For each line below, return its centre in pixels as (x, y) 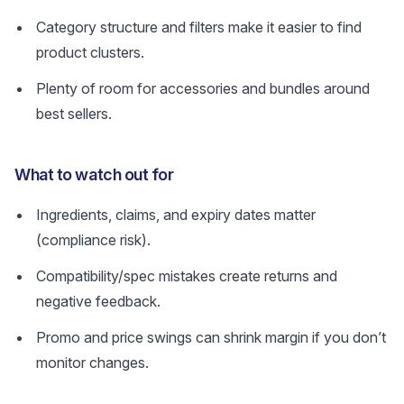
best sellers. (74, 114)
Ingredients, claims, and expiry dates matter (176, 215)
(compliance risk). (93, 240)
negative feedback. (98, 301)
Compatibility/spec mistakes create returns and (187, 276)
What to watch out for (94, 174)
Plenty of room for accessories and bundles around (203, 88)
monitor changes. (92, 363)
